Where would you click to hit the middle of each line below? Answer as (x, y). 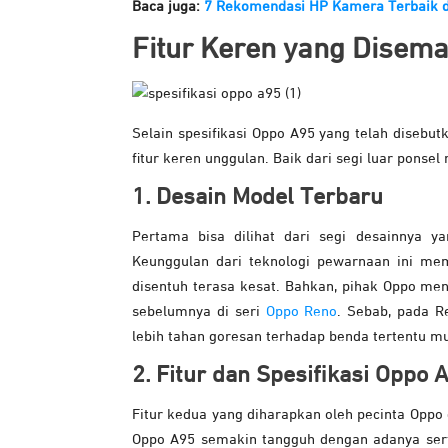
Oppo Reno (301, 312)
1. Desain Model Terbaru (257, 197)
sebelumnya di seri (199, 312)
